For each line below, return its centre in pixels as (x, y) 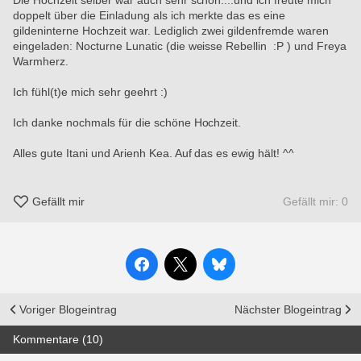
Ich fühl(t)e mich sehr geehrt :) (90, 92)
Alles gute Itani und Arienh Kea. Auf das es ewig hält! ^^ (154, 153)
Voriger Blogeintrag (68, 310)
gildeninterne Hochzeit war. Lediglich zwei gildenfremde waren (171, 31)
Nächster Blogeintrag (288, 310)
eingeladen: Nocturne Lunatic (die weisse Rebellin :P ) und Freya (180, 46)
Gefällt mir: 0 (315, 202)
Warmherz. (41, 61)
